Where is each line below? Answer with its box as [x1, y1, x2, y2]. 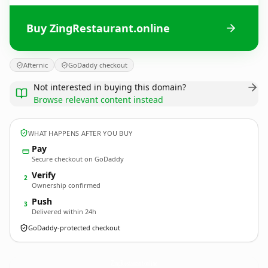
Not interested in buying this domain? [33, 81, 186, 93]
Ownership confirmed [32, 181, 100, 190]
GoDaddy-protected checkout [28, 223, 120, 232]
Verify [32, 169, 56, 181]
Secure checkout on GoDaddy [32, 154, 124, 163]
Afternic [23, 60, 48, 69]
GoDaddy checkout [68, 60, 127, 69]
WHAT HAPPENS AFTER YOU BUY [28, 128, 133, 138]
